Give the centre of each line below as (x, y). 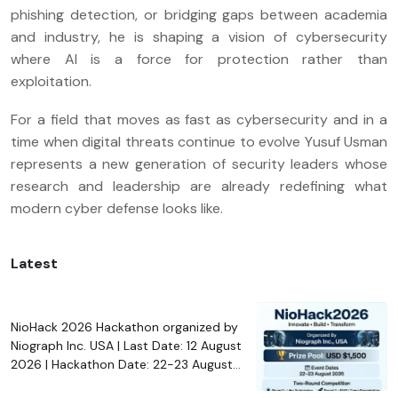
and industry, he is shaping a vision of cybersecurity (199, 36)
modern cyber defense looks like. (117, 208)
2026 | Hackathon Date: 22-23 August (122, 365)
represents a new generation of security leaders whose (199, 163)
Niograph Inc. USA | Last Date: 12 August (126, 346)
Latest (34, 263)
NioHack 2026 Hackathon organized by (124, 327)
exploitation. (51, 81)
